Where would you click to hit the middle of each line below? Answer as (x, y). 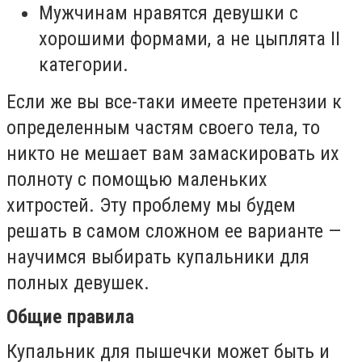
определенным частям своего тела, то (163, 127)
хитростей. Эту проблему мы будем (151, 205)
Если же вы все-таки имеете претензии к (174, 101)
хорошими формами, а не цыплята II (189, 38)
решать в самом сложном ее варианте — (174, 231)
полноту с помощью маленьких (137, 179)
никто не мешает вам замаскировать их (173, 153)
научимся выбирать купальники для (158, 257)
